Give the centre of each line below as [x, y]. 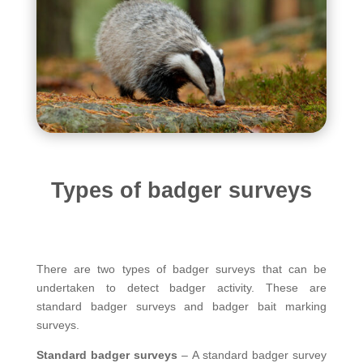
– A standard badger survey [252, 354]
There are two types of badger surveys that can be [181, 269]
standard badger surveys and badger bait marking [181, 306]
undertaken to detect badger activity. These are [181, 287]
